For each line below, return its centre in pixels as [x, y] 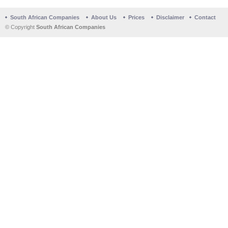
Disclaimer [170, 17]
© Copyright [21, 27]
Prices [136, 17]
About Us [104, 17]
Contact [205, 17]
